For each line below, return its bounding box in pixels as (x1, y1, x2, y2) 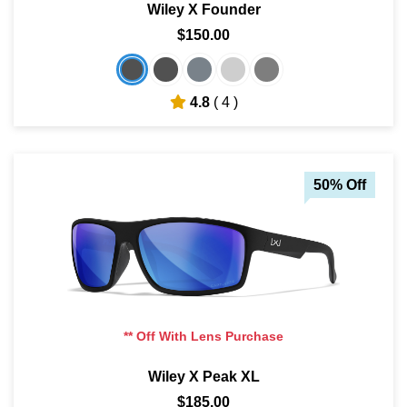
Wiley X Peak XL (147, 369, 260, 385)
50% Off (313, 176, 366, 193)
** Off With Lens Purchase (124, 329, 283, 344)
